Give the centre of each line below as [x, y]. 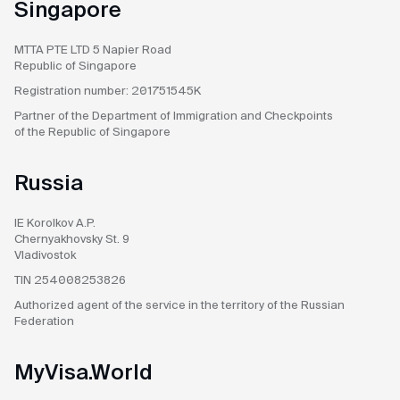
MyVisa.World [83, 372]
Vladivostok [45, 255]
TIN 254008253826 [70, 280]
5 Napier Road [132, 50]
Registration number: [73, 91]
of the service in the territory [189, 305]
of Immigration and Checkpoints [246, 116]
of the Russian [306, 305]
